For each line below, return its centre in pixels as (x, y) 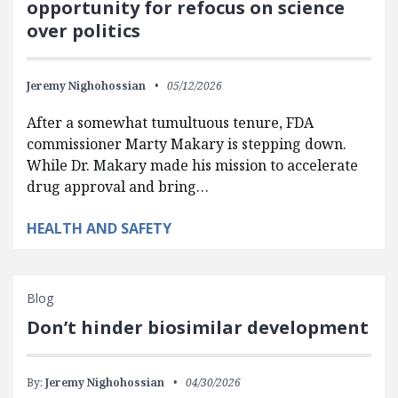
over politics (84, 31)
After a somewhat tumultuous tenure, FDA (170, 123)
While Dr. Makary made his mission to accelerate (192, 166)
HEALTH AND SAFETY (99, 229)
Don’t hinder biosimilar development (198, 328)
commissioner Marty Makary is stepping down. (187, 144)
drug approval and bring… (118, 187)
